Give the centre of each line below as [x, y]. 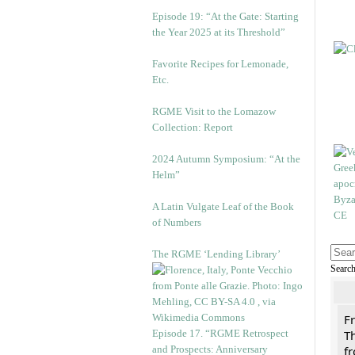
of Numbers [177, 222]
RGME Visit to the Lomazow [214, 111]
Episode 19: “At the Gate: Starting [225, 16]
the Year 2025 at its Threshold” [219, 32]
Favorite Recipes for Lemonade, [220, 64]
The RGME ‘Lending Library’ [216, 254]
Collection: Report [193, 127]
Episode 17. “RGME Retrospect [220, 333]
